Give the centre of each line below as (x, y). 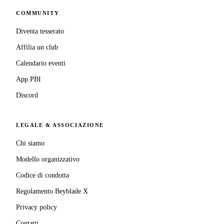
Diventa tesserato (40, 31)
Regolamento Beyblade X (52, 191)
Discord (27, 95)
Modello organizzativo (48, 159)
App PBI (28, 79)
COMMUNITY (38, 13)
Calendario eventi (41, 63)
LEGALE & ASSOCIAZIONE (60, 125)
